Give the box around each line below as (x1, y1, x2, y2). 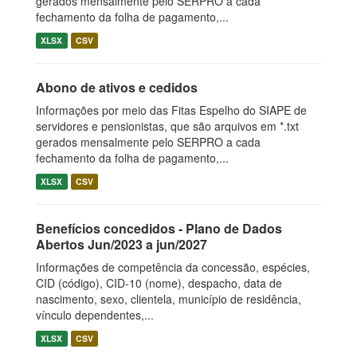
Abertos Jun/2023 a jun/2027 (36, 235, 207, 253)
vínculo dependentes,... (36, 307, 154, 323)
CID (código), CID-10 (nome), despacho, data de (36, 275, 282, 291)
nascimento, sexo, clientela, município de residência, (36, 291, 301, 307)
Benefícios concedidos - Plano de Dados (36, 219, 282, 237)
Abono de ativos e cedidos (36, 78, 198, 96)
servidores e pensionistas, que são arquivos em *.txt (36, 118, 299, 134)
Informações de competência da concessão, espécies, (36, 259, 310, 275)
